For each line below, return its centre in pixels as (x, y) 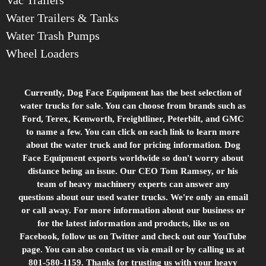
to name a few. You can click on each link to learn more (133, 132)
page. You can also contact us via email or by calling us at (133, 249)
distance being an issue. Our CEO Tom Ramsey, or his (133, 171)
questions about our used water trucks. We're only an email (133, 197)
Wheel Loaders (42, 53)
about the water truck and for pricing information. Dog (133, 145)
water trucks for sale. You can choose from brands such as (133, 105)
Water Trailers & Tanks (62, 18)
